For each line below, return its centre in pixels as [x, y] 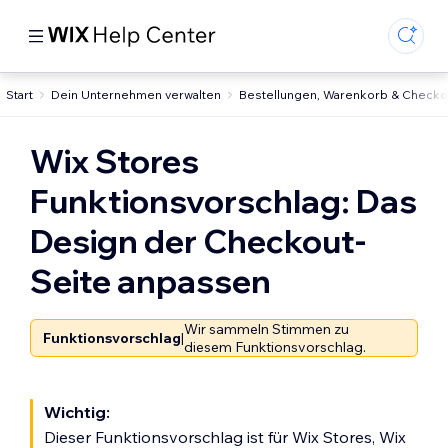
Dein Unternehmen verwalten [136, 94]
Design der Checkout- [198, 241]
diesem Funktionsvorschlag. [275, 347]
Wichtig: [77, 412]
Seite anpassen [150, 281]
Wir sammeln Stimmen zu [266, 329]
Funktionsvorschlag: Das [223, 201]
